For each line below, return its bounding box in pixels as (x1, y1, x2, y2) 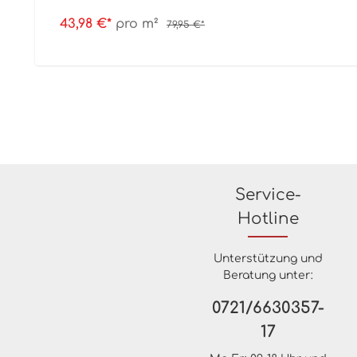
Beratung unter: (222, 269, 313, 281)
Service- (234, 185, 301, 204)
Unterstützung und (213, 252, 323, 265)
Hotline (237, 209, 299, 228)
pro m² (116, 17, 159, 32)
